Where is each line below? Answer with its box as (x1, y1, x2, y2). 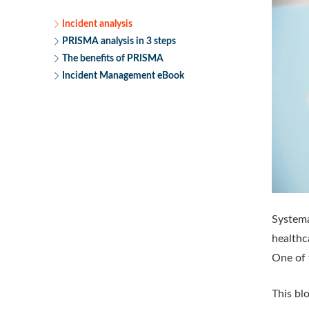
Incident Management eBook (62, 70, 184, 81)
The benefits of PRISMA (62, 53, 163, 63)
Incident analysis (62, 19, 132, 29)
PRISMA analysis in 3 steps (62, 36, 176, 46)
